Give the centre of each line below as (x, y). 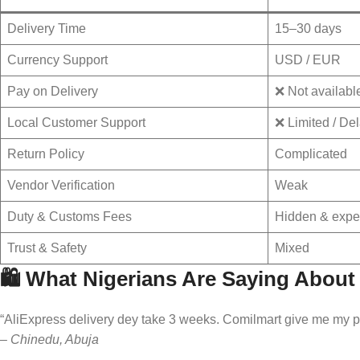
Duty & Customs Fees (70, 216)
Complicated (311, 153)
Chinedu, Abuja (55, 339)
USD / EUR (308, 59)
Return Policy (46, 153)
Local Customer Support (76, 122)
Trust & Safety (47, 247)
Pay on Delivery (53, 91)
